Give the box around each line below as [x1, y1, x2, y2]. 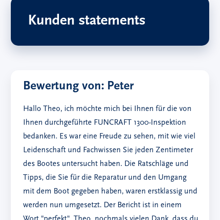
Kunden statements [28, 13, 146, 29]
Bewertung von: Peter [23, 80, 134, 93]
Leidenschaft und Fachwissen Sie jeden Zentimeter [23, 146, 193, 155]
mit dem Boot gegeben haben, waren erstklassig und [23, 188, 198, 196]
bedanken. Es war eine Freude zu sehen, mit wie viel [23, 133, 196, 141]
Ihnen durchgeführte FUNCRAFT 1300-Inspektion [23, 119, 187, 127]
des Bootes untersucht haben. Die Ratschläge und [23, 160, 189, 168]
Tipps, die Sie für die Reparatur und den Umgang [23, 174, 187, 182]
